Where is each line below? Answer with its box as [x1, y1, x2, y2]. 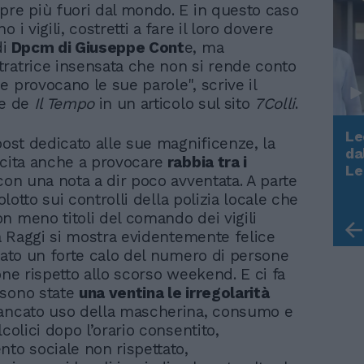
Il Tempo [33, 93, 95, 113]
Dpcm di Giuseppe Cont [6, 37, 184, 57]
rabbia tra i [163, 152, 247, 171]
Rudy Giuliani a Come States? [93, 157, 302, 175]
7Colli [254, 93, 296, 113]
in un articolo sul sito [94, 93, 255, 113]
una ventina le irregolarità [78, 283, 270, 302]
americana [93, 191, 169, 209]
